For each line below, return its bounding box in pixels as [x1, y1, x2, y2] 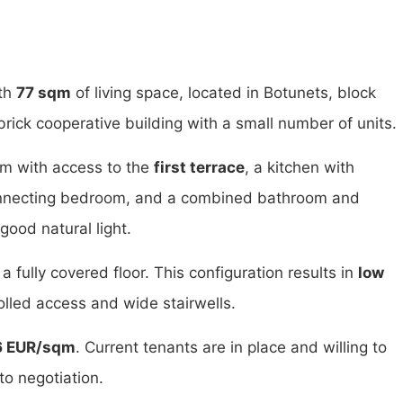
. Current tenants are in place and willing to [76, 338, 387, 357]
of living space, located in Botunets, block [71, 84, 376, 103]
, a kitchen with [245, 158, 354, 177]
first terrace [154, 158, 245, 177]
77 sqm [16, 84, 71, 103]
